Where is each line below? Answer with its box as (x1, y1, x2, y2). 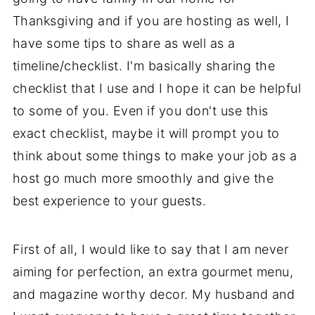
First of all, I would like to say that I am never (12, 242, 289, 257)
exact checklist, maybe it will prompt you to (12, 126, 280, 141)
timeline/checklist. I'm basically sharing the (12, 58, 276, 74)
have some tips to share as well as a (12, 36, 236, 51)
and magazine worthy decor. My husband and (12, 287, 295, 302)
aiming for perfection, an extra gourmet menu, (12, 264, 294, 280)
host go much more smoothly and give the (12, 171, 274, 186)
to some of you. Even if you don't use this (12, 103, 269, 119)
